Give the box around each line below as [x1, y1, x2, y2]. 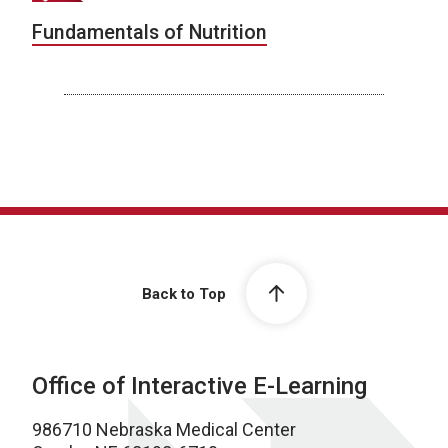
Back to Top [141, 284, 226, 303]
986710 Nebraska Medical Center [32, 419, 296, 441]
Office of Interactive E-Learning [32, 372, 367, 401]
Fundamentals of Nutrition [32, 21, 267, 45]
